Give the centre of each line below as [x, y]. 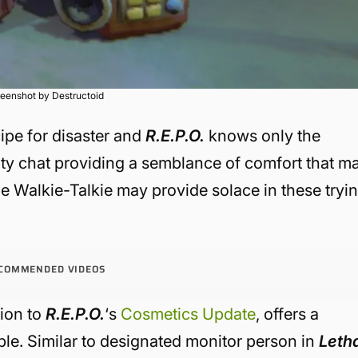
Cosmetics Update [189, 314]
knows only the [263, 135]
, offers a [288, 314]
